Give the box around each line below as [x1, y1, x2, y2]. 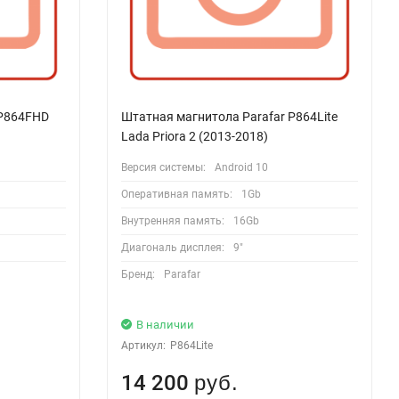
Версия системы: [120, 160, 206, 174]
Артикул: [120, 338, 166, 352]
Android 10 [214, 160, 268, 174]
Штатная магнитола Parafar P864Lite [120, 109, 338, 124]
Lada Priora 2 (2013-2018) [120, 128, 268, 143]
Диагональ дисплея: [120, 240, 224, 254]
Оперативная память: [120, 187, 232, 200]
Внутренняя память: [120, 214, 224, 227]
